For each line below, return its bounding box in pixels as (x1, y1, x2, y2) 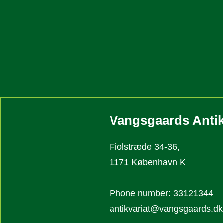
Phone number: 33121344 (110, 188, 213, 198)
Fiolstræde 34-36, (110, 142, 182, 152)
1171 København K (110, 157, 186, 167)
